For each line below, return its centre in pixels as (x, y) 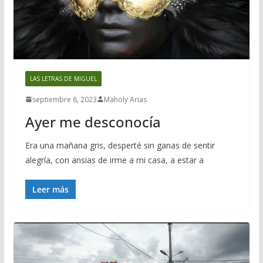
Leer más (50, 189)
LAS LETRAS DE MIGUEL (63, 78)
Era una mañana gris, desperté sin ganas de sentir (120, 145)
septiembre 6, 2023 (64, 99)
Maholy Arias (125, 99)
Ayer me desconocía (93, 122)
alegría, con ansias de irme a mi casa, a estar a (114, 160)
